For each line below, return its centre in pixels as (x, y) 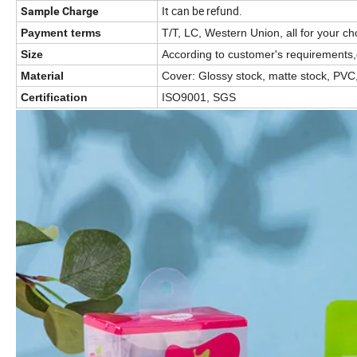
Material (42, 76)
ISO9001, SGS (200, 98)
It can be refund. (202, 11)
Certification (54, 98)
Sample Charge (60, 12)
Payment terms (61, 33)
